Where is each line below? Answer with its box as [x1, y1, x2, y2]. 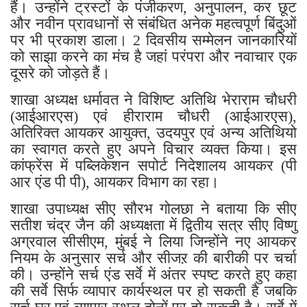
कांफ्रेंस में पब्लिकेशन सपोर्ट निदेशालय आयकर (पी [10, 156, 297, 173]
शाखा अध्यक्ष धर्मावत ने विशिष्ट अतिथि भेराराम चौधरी [10, 90, 297, 108]
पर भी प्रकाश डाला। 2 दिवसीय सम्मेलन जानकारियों [10, 30, 297, 48]
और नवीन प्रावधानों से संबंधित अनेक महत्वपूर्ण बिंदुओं [10, 14, 297, 32]
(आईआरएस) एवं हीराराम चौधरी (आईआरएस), [10, 106, 297, 124]
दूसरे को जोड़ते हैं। [10, 63, 114, 81]
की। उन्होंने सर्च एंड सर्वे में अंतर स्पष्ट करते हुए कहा [10, 265, 297, 282]
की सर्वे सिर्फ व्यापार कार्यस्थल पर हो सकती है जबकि [10, 281, 297, 299]
